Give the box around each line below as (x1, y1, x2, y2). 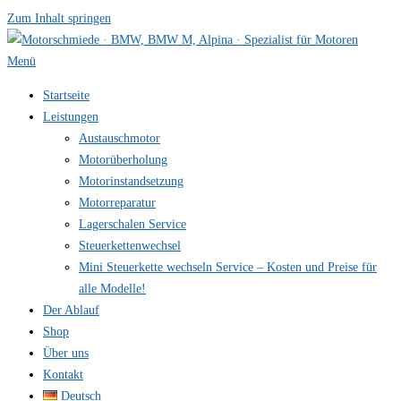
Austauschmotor (79, 131, 160, 146)
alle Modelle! (79, 281, 146, 296)
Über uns (43, 346, 89, 361)
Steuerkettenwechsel (79, 238, 181, 253)
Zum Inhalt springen (7, 11, 111, 25)
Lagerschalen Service (79, 217, 186, 232)
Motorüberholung (79, 152, 167, 167)
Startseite (43, 88, 90, 103)
